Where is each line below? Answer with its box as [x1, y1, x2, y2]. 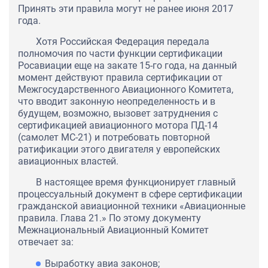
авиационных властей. [18, 156, 118, 167]
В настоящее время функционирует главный [36, 176, 236, 188]
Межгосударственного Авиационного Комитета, [18, 84, 233, 96]
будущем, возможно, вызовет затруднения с [18, 108, 218, 120]
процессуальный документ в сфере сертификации [18, 188, 242, 200]
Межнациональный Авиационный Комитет [18, 224, 209, 236]
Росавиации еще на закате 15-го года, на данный [18, 60, 237, 72]
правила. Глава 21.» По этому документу [18, 212, 201, 224]
